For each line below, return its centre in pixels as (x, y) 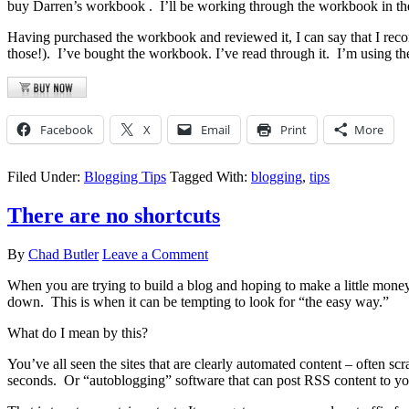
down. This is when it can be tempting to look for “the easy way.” (198, 301)
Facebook (67, 129)
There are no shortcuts (114, 215)
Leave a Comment (155, 254)
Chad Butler (63, 254)
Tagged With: (210, 176)
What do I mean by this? (78, 332)
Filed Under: (46, 176)
